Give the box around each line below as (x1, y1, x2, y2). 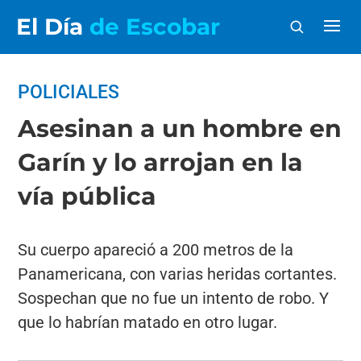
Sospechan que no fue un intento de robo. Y (18, 288, 330, 308)
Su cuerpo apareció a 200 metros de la (18, 240, 294, 259)
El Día (16, 13, 89, 40)
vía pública (18, 181, 157, 211)
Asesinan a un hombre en (18, 114, 342, 143)
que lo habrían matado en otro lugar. (18, 313, 278, 332)
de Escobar (89, 13, 220, 40)
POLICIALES (18, 81, 120, 103)
